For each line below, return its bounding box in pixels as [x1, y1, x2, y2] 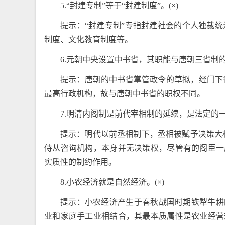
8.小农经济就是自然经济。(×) [60, 178, 164, 186]
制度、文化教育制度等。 [44, 35, 133, 44]
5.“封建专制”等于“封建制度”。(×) [60, 1, 178, 10]
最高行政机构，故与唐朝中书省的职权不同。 [44, 89, 205, 98]
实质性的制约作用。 [44, 158, 117, 166]
